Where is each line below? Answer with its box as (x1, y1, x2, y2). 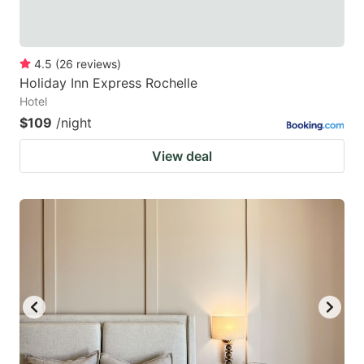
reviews (76, 56, 117, 71)
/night (56, 114, 92, 131)
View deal (152, 147, 212, 164)
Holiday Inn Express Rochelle (19, 74, 197, 91)
